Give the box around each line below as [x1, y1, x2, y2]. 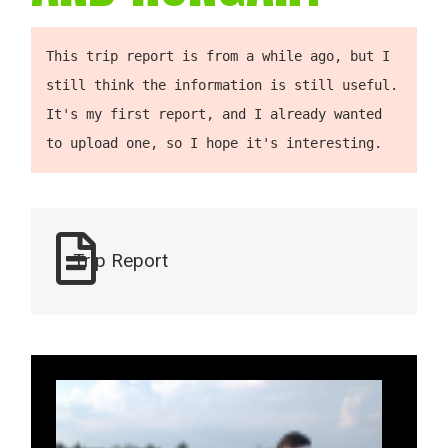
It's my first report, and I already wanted [46, 105, 383, 122]
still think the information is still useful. [46, 76, 399, 93]
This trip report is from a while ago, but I [46, 47, 391, 64]
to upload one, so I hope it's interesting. [46, 134, 383, 151]
